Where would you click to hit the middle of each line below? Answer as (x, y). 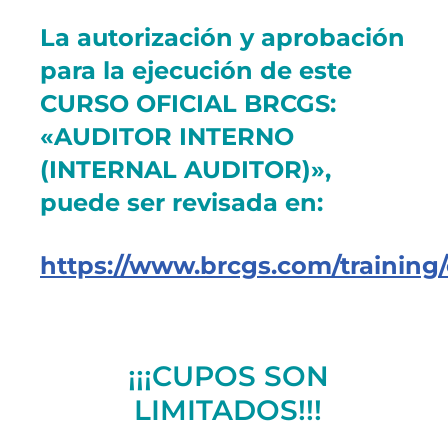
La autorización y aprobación (222, 37)
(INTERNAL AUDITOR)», (185, 169)
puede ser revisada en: (181, 202)
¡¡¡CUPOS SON (228, 376)
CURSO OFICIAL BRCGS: (188, 103)
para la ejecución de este (196, 70)
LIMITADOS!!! (228, 410)
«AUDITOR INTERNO (167, 136)
